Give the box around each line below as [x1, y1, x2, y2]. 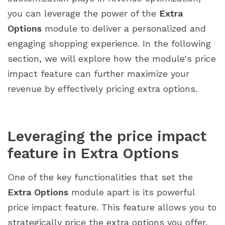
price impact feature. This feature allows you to [8, 202, 216, 213]
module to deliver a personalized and [42, 23, 206, 34]
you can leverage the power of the [8, 8, 159, 19]
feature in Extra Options [8, 145, 179, 162]
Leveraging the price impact [8, 128, 206, 145]
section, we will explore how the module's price [8, 53, 216, 64]
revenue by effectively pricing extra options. [8, 83, 197, 94]
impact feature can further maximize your [8, 68, 189, 79]
